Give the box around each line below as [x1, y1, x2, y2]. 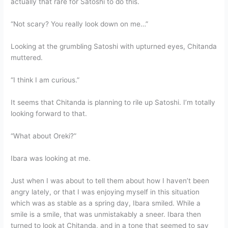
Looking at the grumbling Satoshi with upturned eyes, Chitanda [11, 42, 217, 51]
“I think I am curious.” [11, 76, 80, 84]
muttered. [11, 53, 43, 62]
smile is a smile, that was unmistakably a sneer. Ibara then [11, 210, 202, 218]
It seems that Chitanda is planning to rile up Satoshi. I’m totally [11, 98, 216, 106]
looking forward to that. [11, 109, 88, 118]
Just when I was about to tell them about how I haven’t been [11, 176, 210, 185]
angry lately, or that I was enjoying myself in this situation [11, 187, 200, 196]
